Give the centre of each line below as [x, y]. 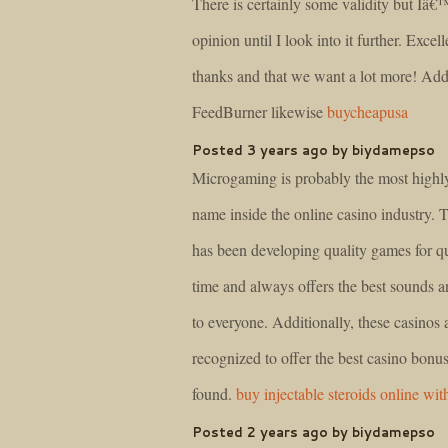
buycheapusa [367, 112]
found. [214, 393]
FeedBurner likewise [259, 112]
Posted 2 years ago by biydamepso [313, 431]
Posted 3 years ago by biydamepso [313, 150]
